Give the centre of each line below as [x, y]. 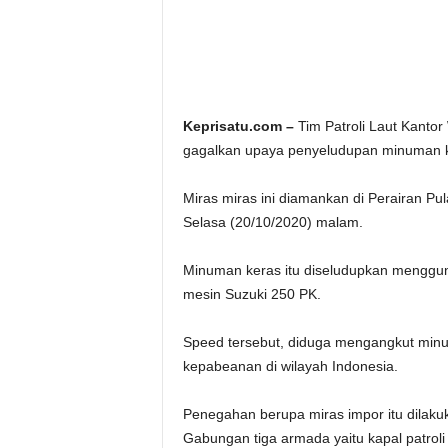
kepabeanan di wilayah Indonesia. [290, 366]
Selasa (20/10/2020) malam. [272, 222]
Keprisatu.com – [238, 126]
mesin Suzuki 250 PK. [251, 294]
